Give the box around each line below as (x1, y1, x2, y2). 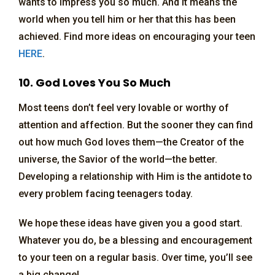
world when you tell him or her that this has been (18, 13, 236, 25)
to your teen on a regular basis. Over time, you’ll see (18, 251, 252, 263)
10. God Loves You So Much (18, 74, 171, 90)
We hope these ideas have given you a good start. (18, 217, 242, 229)
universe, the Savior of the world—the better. (18, 153, 217, 165)
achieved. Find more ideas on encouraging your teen (18, 30, 255, 42)
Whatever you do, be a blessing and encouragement (18, 234, 252, 246)
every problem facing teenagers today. (18, 187, 193, 199)
